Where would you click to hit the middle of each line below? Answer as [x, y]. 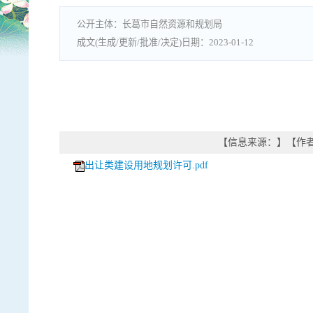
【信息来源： [247, 142]
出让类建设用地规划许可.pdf [146, 165]
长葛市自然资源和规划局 [172, 24]
